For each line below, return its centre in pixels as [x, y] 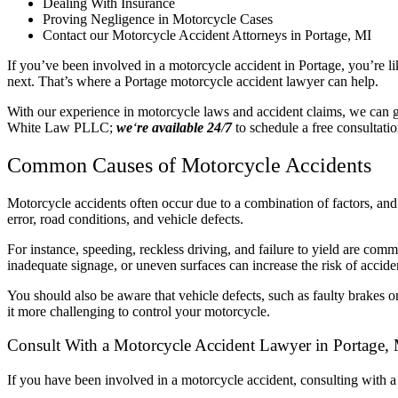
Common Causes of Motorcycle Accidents [189, 165]
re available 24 [179, 127]
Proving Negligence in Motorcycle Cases [158, 19]
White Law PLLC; [62, 127]
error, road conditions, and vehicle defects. [125, 219]
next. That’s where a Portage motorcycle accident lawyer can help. [193, 81]
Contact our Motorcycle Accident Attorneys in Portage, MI [207, 35]
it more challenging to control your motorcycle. [139, 311]
